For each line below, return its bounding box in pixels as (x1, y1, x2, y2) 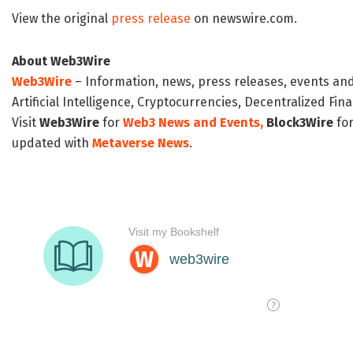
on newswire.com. (191, 11, 297, 27)
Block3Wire (266, 115, 333, 131)
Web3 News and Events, (123, 115, 263, 131)
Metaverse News (92, 136, 189, 151)
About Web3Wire (12, 54, 110, 69)
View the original (12, 11, 111, 27)
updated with (12, 136, 92, 151)
